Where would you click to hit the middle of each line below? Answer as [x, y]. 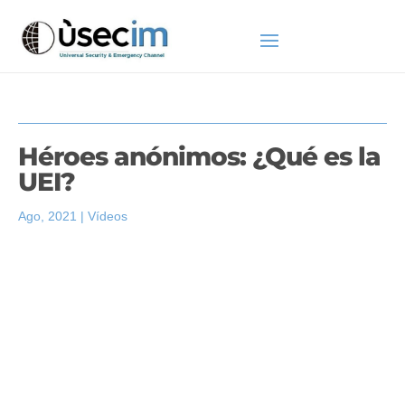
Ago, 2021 [47, 216]
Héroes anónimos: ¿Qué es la [199, 156]
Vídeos [107, 216]
